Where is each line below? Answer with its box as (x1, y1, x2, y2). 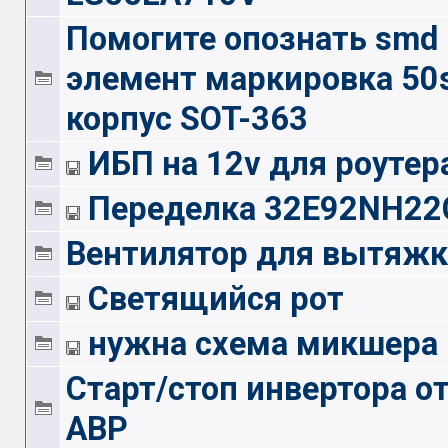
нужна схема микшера (87, 325, 438, 363)
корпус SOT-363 (65, 100, 308, 138)
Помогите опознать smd (65, 20, 438, 58)
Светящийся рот (87, 280, 344, 318)
